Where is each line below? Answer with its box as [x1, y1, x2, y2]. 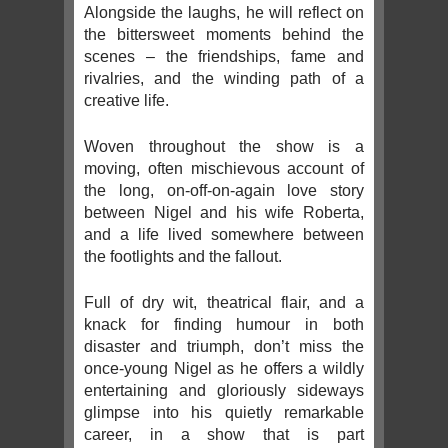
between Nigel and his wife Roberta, [84, 204, 364, 222]
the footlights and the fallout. [84, 248, 282, 266]
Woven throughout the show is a [84, 138, 364, 156]
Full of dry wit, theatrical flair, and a [84, 294, 364, 312]
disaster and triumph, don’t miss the [84, 338, 364, 356]
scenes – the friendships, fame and [84, 48, 364, 66]
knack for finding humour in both [84, 316, 364, 334]
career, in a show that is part [84, 426, 364, 444]
